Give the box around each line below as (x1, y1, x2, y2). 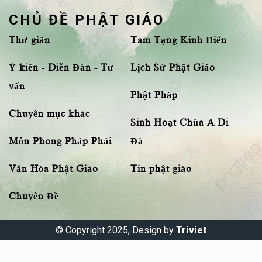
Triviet (175, 225, 207, 236)
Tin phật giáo (130, 164, 192, 175)
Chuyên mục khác (9, 109, 90, 120)
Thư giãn (9, 35, 50, 46)
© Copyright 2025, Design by (55, 225, 176, 236)
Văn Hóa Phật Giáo (9, 164, 98, 175)
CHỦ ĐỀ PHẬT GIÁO (9, 12, 164, 29)
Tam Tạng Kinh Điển (130, 35, 227, 46)
